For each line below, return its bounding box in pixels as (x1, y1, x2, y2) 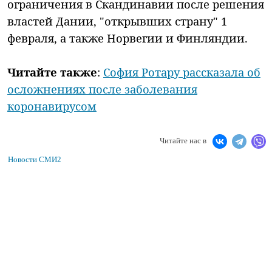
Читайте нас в (160, 136, 206, 146)
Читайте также (7, 64, 97, 80)
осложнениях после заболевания (7, 81, 197, 97)
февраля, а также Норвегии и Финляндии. (7, 30, 248, 46)
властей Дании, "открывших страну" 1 (7, 13, 227, 29)
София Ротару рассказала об (103, 64, 260, 80)
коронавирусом (7, 98, 97, 114)
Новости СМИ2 (8, 155, 61, 165)
